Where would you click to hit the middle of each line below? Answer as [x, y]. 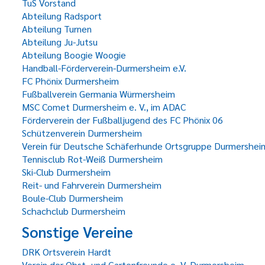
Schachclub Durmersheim [74, 211]
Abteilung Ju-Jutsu [60, 42]
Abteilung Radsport [62, 16]
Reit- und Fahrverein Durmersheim [92, 185]
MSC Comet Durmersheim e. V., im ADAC [104, 107]
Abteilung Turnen [57, 29]
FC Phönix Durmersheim [70, 81]
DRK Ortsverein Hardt [67, 252]
